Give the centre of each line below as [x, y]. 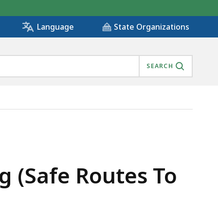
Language [55, 27]
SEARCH [160, 66]
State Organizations [152, 27]
